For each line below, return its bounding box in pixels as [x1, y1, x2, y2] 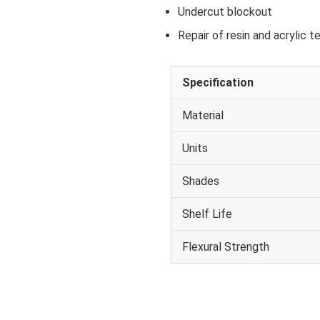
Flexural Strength [182, 239, 269, 254]
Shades [182, 174, 219, 188]
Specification [182, 75, 254, 89]
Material [182, 108, 224, 122]
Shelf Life [182, 206, 232, 221]
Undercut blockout [178, 4, 272, 19]
